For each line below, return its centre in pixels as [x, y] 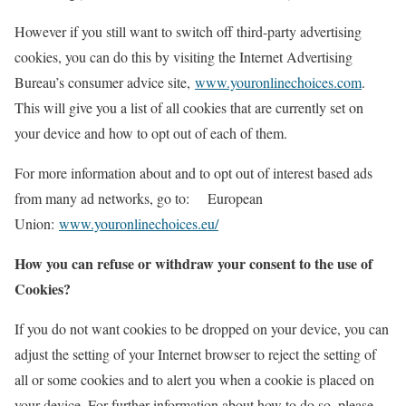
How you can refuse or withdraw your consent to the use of [193, 263]
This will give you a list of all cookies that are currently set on [189, 107]
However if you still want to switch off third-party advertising [188, 31]
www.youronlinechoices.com [278, 82]
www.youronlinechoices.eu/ [139, 223]
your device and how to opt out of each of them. [151, 133]
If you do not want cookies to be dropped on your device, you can [202, 329]
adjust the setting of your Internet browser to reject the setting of [195, 354]
